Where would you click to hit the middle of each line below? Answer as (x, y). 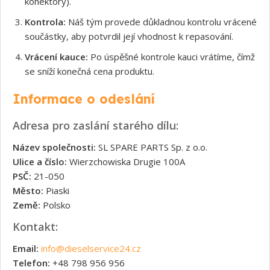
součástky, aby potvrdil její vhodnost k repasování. (129, 36)
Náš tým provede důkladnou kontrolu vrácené (161, 21)
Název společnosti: (54, 147)
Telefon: (31, 262)
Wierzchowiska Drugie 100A (126, 161)
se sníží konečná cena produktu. (89, 71)
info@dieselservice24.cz (91, 248)
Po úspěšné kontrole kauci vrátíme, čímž (171, 56)
